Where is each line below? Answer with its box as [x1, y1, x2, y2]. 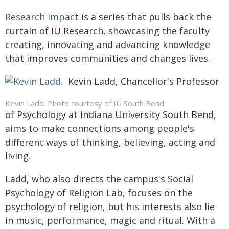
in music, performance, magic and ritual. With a [5, 214, 215, 226]
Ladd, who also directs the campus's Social [5, 173, 193, 185]
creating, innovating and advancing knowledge [5, 38, 210, 51]
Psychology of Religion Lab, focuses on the [5, 187, 193, 199]
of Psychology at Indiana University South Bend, [5, 108, 216, 121]
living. [5, 150, 31, 162]
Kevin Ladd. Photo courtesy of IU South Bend [5, 98, 164, 108]
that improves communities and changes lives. [5, 52, 210, 64]
